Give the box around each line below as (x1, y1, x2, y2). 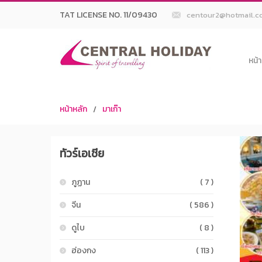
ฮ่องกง (71, 244, 96, 257)
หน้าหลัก (60, 103, 87, 115)
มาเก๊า (102, 103, 121, 115)
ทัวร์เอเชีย (60, 144, 104, 162)
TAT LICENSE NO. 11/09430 (60, 9, 157, 21)
